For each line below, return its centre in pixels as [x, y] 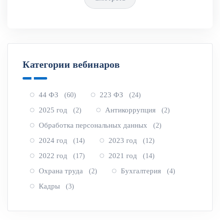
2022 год [54, 155]
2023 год [124, 140]
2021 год [124, 155]
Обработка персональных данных [94, 125]
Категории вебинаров [71, 64]
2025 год [54, 110]
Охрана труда [62, 171]
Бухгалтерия [142, 171]
